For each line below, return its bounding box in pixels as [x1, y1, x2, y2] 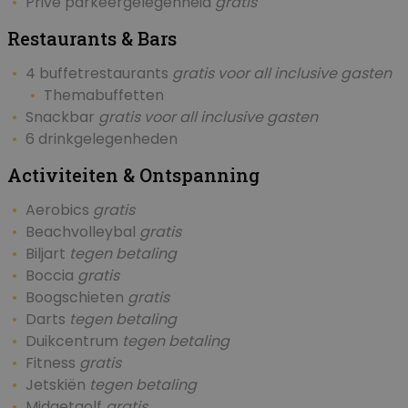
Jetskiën [25, 374, 89, 396]
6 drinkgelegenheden [25, 128, 178, 150]
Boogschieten [25, 287, 127, 309]
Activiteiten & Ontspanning [7, 163, 260, 188]
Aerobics [25, 199, 93, 221]
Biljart [25, 243, 69, 265]
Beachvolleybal [25, 221, 139, 243]
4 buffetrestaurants [25, 63, 172, 85]
